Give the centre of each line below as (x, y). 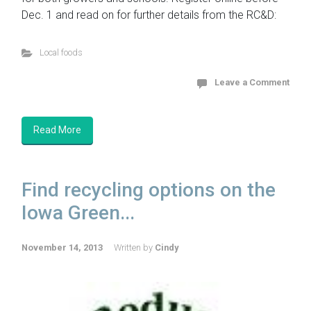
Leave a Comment (252, 83)
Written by (134, 248)
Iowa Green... (78, 213)
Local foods (61, 53)
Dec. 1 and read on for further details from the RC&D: (149, 15)
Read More (57, 130)
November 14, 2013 (62, 248)
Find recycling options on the (149, 190)
